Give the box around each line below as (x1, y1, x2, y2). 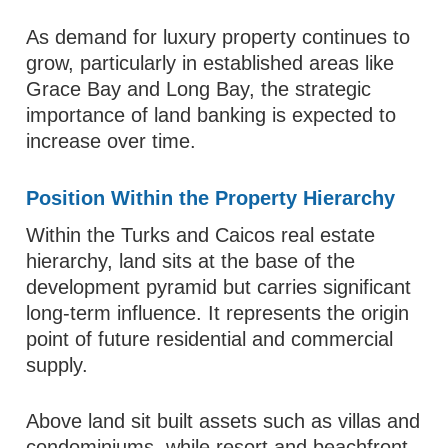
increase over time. (26, 130, 197, 152)
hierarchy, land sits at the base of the (26, 250, 356, 272)
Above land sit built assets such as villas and (26, 410, 421, 432)
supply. (26, 354, 89, 376)
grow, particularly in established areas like (26, 52, 395, 74)
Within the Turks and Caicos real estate (26, 224, 376, 246)
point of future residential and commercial (26, 328, 394, 350)
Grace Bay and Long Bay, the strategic (26, 78, 372, 100)
